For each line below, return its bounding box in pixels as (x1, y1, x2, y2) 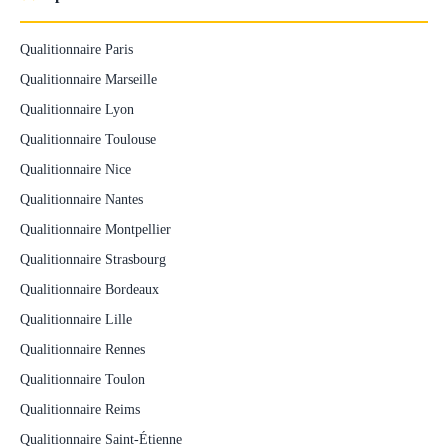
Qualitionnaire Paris (20, 41, 133, 57)
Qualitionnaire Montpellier (20, 221, 171, 237)
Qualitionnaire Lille (20, 311, 132, 327)
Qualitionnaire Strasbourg (20, 251, 166, 267)
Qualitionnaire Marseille (20, 71, 157, 87)
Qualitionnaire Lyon (20, 101, 134, 117)
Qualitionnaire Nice (20, 161, 131, 177)
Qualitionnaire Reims (20, 401, 140, 417)
